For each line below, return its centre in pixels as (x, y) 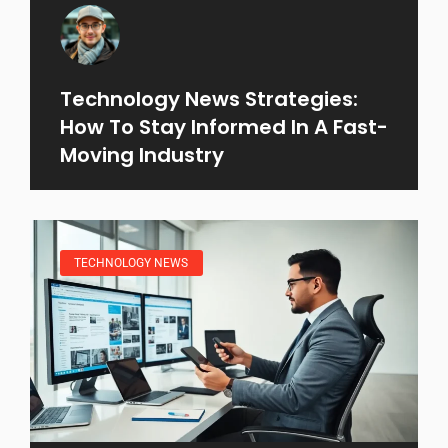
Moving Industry (142, 154)
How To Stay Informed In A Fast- (224, 126)
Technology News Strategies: (209, 98)
